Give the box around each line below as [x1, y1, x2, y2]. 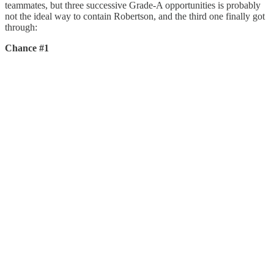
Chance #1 [5, 43, 49, 54]
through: [5, 22, 37, 33]
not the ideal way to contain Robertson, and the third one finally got [5, 11, 265, 22]
